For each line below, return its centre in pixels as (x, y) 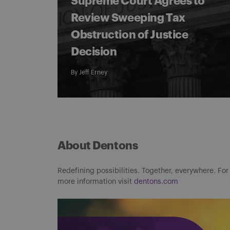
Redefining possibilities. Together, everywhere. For (143, 171)
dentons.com (156, 182)
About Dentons (98, 146)
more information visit (96, 182)
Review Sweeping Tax (128, 18)
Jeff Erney (93, 72)
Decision (94, 52)
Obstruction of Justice (130, 35)
